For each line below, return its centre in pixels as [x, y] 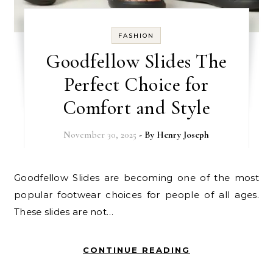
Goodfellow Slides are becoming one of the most [18, 177]
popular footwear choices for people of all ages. [136, 194]
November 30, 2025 [100, 134]
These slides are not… [64, 211]
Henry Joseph [183, 134]
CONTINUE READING [136, 250]
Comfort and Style [136, 107]
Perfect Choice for [136, 84]
